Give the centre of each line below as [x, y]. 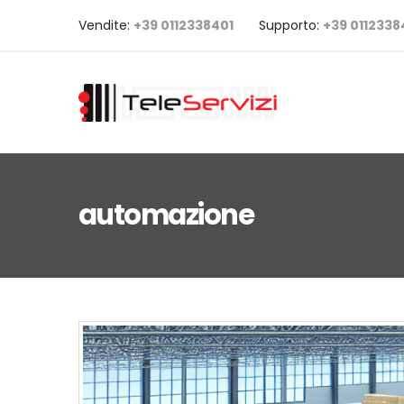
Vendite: [106, 25]
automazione [166, 215]
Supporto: [291, 25]
